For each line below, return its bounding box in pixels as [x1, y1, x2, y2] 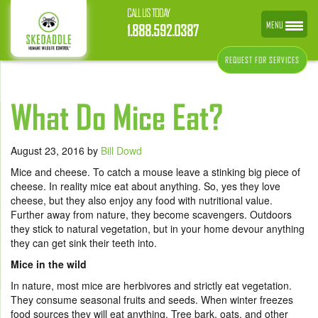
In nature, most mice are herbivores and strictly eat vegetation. [11, 278, 292, 292]
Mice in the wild [11, 257, 87, 271]
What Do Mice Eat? [11, 98, 223, 137]
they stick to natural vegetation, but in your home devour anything [11, 221, 305, 236]
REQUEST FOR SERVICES [225, 55, 300, 65]
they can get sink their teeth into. [11, 236, 157, 250]
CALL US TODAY [127, 6, 170, 19]
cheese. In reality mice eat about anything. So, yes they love [11, 179, 280, 193]
